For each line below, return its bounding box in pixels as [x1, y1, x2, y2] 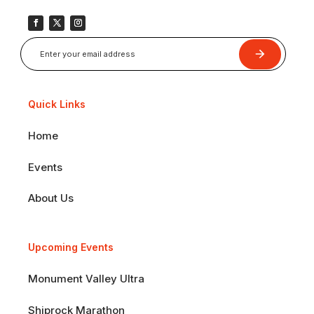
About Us [28, 191, 74, 205]
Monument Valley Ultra [28, 272, 144, 285]
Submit [249, 48, 282, 60]
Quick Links [28, 98, 86, 110]
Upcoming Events [28, 241, 114, 253]
